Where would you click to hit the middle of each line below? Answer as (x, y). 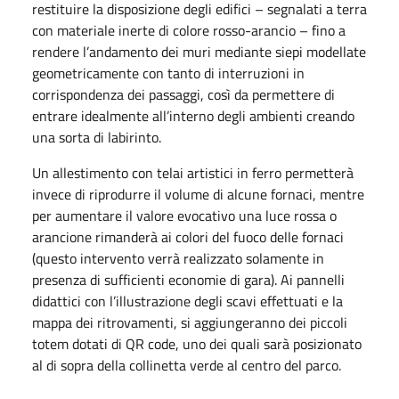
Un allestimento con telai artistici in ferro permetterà (193, 172)
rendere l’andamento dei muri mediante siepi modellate (199, 51)
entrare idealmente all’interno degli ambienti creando (193, 115)
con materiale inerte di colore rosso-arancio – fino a (189, 30)
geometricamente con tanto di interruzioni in (168, 73)
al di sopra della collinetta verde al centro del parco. (187, 365)
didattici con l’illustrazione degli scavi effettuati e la (187, 301)
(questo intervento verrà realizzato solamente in (178, 258)
